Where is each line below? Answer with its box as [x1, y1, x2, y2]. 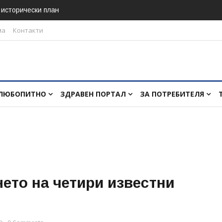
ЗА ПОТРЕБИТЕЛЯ [140, 89, 206, 99]
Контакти [13, 26, 43, 35]
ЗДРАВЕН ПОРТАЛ [60, 89, 128, 99]
